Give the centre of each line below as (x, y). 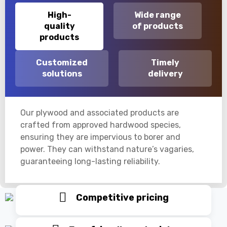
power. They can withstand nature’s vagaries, (107, 149)
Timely (165, 62)
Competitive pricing (121, 197)
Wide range (158, 15)
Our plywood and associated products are (100, 112)
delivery (165, 73)
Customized (62, 62)
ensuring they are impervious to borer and (100, 137)
